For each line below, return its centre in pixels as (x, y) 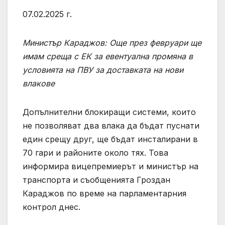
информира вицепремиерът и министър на (110, 166)
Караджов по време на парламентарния (104, 193)
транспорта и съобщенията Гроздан (96, 180)
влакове (39, 83)
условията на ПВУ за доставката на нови (103, 70)
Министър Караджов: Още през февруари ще (112, 42)
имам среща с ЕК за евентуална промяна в (108, 56)
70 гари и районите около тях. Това (95, 152)
